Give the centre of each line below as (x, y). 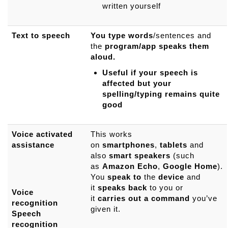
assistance (34, 145)
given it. (107, 209)
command (170, 198)
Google (177, 166)
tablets (174, 145)
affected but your (137, 83)
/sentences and (182, 35)
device (171, 177)
